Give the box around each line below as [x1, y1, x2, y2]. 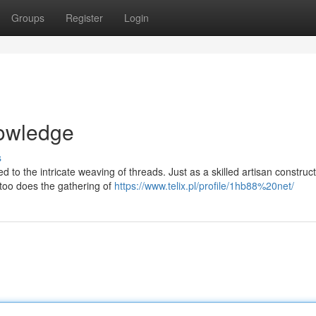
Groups [11, 11, 44, 25]
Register [66, 11, 103, 25]
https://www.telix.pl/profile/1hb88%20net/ [114, 178, 294, 193]
